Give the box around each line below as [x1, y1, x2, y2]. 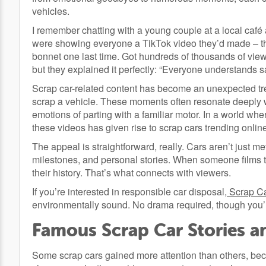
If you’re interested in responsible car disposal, [32, 185, 227, 199]
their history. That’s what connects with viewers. [32, 166, 231, 180]
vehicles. [32, 4, 69, 18]
